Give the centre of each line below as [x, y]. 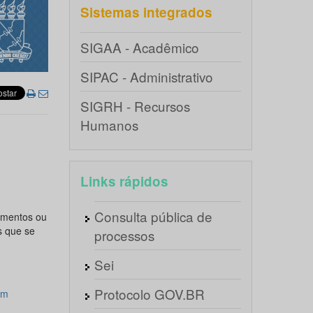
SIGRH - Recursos [135, 106]
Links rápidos [124, 181]
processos [124, 235]
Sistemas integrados [146, 12]
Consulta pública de [153, 216]
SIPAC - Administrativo [146, 77]
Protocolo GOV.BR [149, 294]
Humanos [109, 125]
